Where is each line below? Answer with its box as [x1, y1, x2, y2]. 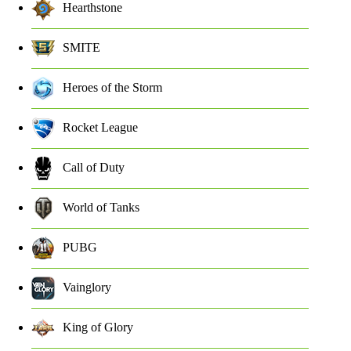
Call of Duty [63, 161, 125, 175]
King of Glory [63, 320, 133, 335]
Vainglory [63, 280, 111, 295]
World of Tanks [63, 201, 139, 215]
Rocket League [63, 121, 138, 135]
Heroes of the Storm [63, 81, 162, 95]
